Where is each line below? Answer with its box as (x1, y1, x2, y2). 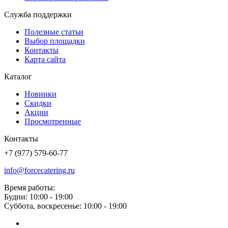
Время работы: (4, 183, 55, 192)
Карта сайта (24, 54, 66, 64)
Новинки (24, 89, 56, 98)
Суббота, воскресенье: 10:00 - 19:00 (4, 201, 127, 210)
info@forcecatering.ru (4, 165, 75, 175)
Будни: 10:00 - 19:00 (4, 192, 73, 201)
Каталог (4, 72, 32, 81)
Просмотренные (24, 117, 81, 126)
